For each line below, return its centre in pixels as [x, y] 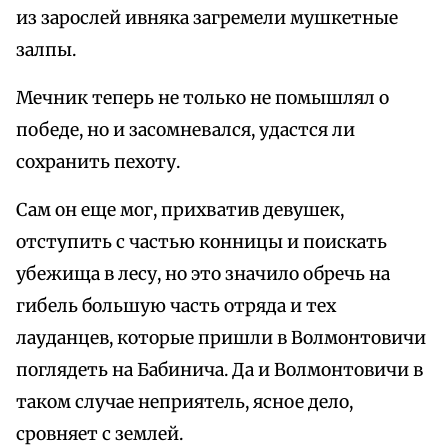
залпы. [46, 50]
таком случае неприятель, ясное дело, [184, 402]
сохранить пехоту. [98, 162]
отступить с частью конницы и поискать [201, 242]
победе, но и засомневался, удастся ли [185, 130]
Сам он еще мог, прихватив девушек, [180, 210]
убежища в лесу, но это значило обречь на [203, 274]
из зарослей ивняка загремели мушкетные [207, 18]
